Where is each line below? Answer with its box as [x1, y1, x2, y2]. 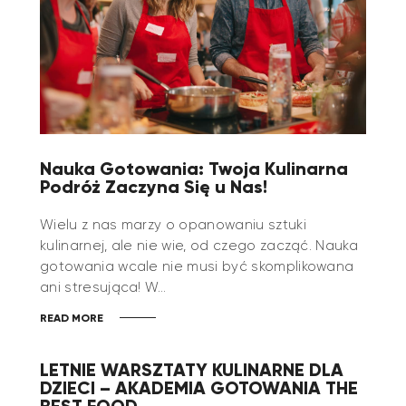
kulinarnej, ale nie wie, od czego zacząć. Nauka [40, 237, 359, 255]
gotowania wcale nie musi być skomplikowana [40, 258, 354, 275]
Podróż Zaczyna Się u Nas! [40, 175, 272, 198]
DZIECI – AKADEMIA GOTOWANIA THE [40, 376, 358, 400]
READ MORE [40, 311, 103, 325]
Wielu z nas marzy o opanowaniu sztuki [40, 217, 306, 234]
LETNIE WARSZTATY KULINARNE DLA [40, 358, 343, 382]
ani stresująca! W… [40, 279, 167, 296]
